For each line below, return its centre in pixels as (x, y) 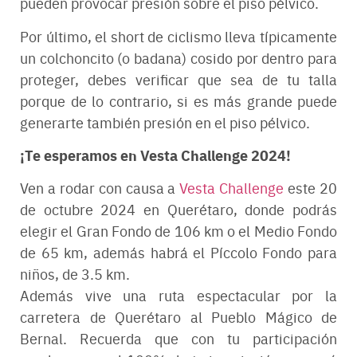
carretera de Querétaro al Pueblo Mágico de (178, 317)
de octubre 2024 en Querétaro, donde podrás (178, 210)
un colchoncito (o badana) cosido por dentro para (178, 57)
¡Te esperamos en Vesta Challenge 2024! (155, 154)
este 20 (311, 188)
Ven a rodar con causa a (100, 188)
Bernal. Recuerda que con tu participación (178, 339)
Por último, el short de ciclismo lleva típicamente (178, 36)
